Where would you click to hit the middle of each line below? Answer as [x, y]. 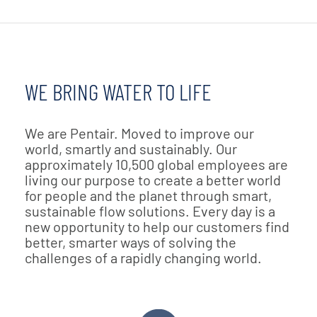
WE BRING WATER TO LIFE [118, 91]
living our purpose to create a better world [153, 179]
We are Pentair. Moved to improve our [139, 133]
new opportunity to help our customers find [157, 226]
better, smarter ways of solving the [131, 242]
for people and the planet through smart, [148, 195]
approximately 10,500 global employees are [156, 164]
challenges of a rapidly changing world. [146, 257]
